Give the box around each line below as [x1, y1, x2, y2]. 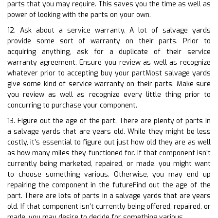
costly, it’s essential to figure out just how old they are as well [7, 137, 211, 147]
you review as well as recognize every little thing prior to [7, 90, 211, 99]
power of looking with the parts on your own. [7, 10, 151, 19]
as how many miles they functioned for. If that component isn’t [7, 148, 211, 158]
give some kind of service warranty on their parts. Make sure [7, 79, 211, 89]
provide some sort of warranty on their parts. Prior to [7, 36, 211, 46]
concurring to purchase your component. [7, 100, 137, 110]
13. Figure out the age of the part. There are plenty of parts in [7, 116, 211, 126]
